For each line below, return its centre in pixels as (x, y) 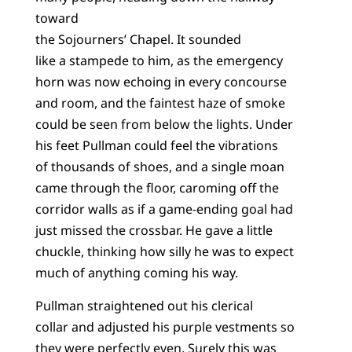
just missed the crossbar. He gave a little (154, 231)
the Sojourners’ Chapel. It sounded (138, 40)
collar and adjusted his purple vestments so (165, 326)
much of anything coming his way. (136, 273)
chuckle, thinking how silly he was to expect (164, 252)
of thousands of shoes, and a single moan (159, 167)
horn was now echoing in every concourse (161, 82)
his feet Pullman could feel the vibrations (156, 146)
